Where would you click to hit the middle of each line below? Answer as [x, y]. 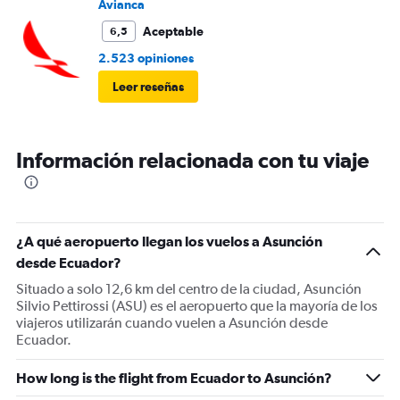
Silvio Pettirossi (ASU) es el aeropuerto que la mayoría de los [197, 306]
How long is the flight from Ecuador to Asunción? [174, 378]
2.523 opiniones [146, 58]
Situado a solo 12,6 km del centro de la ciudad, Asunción [189, 289]
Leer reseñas [148, 87]
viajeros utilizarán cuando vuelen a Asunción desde [172, 323]
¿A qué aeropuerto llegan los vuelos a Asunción [169, 242]
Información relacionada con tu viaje [192, 160]
